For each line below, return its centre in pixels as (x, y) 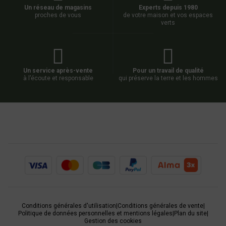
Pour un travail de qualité (168, 71)
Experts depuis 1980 (168, 8)
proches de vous (58, 15)
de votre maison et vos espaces (168, 15)
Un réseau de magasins (58, 8)
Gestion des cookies (113, 221)
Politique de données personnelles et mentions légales (95, 213)
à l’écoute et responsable (58, 78)
